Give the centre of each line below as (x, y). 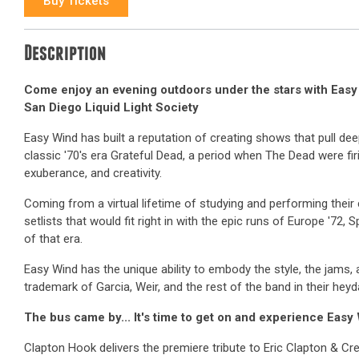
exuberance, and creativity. (93, 173)
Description (65, 54)
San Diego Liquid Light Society (111, 107)
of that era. (53, 239)
